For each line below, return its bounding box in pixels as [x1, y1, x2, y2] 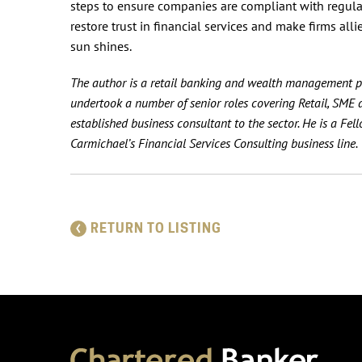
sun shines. [70, 37, 134, 54]
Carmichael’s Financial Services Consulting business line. [70, 134, 360, 151]
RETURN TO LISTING [90, 220, 221, 236]
